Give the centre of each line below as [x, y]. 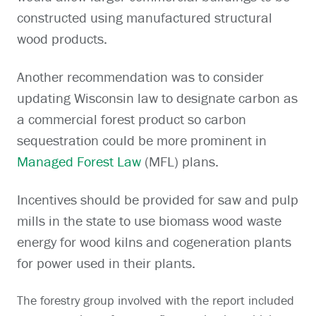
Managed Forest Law [79, 162]
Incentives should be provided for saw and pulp [158, 200]
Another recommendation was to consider [140, 77]
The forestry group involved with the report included [156, 300]
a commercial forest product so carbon [132, 119]
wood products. [62, 39]
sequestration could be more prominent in [142, 140]
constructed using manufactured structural [145, 18]
